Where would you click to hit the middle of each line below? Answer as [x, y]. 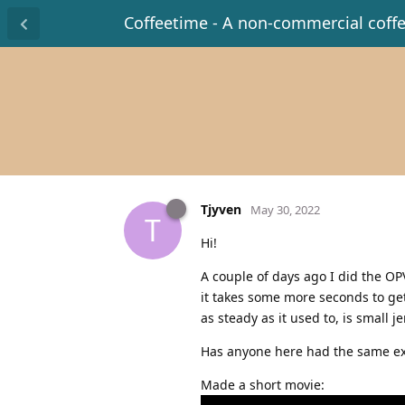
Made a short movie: [263, 384]
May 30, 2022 [285, 209]
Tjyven [221, 209]
